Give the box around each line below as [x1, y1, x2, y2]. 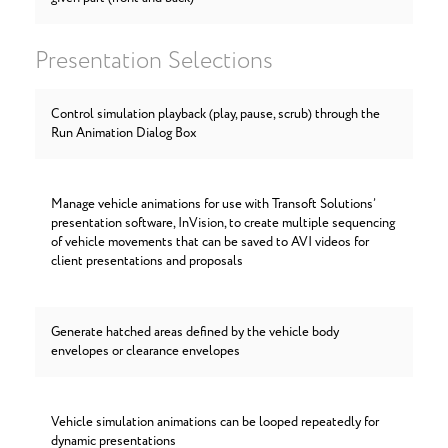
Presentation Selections [35, 44, 273, 79]
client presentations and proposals [51, 252, 243, 271]
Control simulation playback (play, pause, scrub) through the [51, 105, 380, 124]
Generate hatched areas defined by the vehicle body [51, 323, 339, 342]
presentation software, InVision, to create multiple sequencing [51, 214, 395, 233]
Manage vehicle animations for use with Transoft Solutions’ [51, 195, 375, 214]
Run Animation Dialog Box [51, 124, 197, 143]
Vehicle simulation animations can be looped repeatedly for [51, 413, 379, 432]
